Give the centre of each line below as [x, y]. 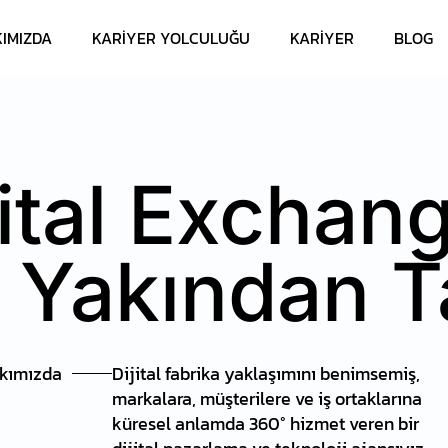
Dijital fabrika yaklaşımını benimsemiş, [266, 373]
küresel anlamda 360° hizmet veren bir [265, 423]
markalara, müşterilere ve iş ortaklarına [267, 398]
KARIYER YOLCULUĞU [170, 38]
